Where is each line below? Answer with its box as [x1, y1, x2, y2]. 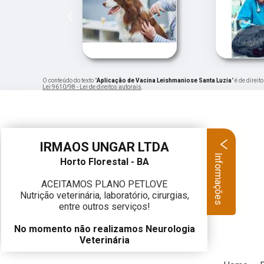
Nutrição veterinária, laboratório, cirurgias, [19, 190, 189, 201]
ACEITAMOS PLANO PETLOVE [41, 179, 167, 190]
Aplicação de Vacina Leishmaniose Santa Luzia [97, 77, 232, 84]
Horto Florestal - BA [60, 156, 149, 167]
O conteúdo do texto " [42, 77, 97, 84]
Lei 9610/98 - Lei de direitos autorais [42, 84, 141, 91]
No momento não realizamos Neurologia [14, 223, 195, 235]
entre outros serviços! [58, 201, 150, 212]
